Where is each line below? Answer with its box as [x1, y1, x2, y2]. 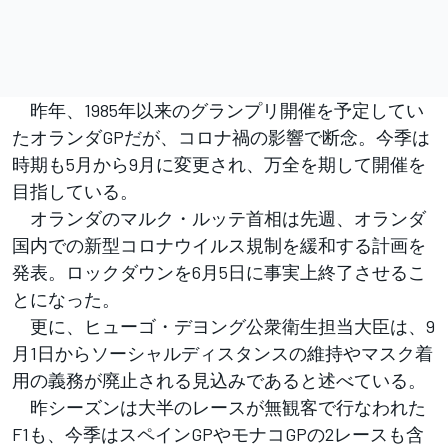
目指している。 [12, 179, 138, 202]
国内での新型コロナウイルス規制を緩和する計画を [12, 233, 426, 256]
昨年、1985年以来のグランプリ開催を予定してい [12, 98, 424, 121]
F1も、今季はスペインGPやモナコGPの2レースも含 [12, 422, 424, 445]
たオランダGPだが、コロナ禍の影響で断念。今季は [12, 125, 430, 148]
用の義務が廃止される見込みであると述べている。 [12, 368, 426, 391]
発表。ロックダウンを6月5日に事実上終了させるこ [12, 260, 426, 283]
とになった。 [12, 287, 120, 310]
